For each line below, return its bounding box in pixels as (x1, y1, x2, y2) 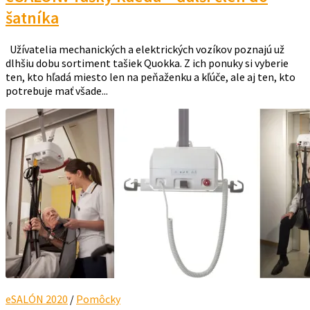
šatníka (6, 7, 59, 29)
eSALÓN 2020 (6, 292, 68, 307)
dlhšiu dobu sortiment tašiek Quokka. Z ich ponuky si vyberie (6, 56, 289, 71)
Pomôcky (76, 292, 120, 307)
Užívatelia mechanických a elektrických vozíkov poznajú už (6, 42, 284, 57)
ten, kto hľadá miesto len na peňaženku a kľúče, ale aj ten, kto (6, 70, 295, 84)
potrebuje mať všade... (6, 84, 108, 98)
